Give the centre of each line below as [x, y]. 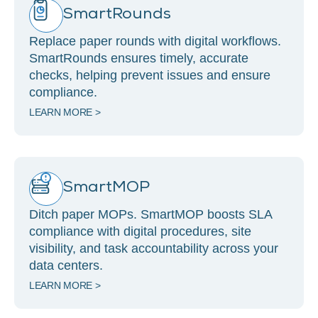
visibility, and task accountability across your [154, 248]
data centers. [66, 265]
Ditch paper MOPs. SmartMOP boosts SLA [151, 214]
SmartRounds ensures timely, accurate [139, 58]
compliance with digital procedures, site [140, 231]
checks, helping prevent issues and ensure [150, 75]
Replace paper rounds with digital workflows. [155, 41]
